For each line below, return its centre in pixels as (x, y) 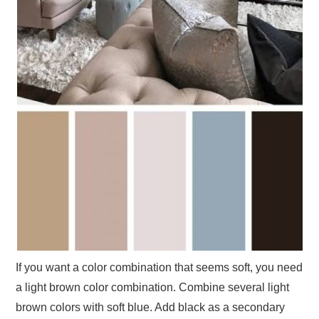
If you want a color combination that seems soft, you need (159, 267)
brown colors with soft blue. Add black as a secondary (151, 307)
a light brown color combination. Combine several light (153, 287)
